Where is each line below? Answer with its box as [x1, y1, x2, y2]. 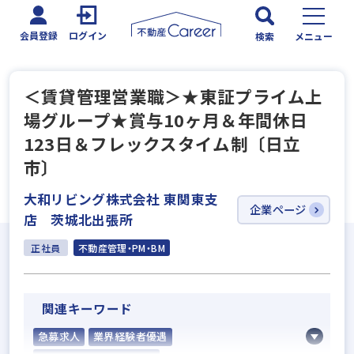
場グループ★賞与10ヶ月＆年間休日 [23, 107, 308, 133]
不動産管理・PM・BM [77, 240, 165, 254]
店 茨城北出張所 [23, 210, 134, 230]
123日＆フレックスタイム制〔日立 [23, 131, 301, 156]
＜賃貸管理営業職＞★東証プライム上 [23, 84, 323, 109]
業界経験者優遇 [93, 329, 168, 345]
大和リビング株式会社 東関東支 [23, 190, 219, 209]
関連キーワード [42, 299, 133, 318]
